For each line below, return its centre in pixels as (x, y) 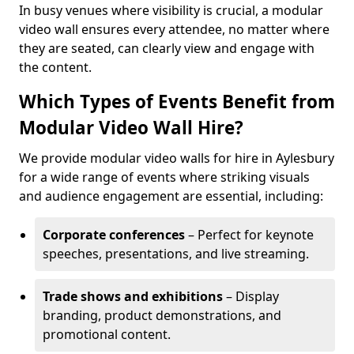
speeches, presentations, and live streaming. (176, 254)
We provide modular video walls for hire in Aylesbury (177, 158)
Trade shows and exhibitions (133, 296)
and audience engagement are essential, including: (171, 196)
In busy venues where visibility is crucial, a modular (171, 10)
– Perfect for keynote (249, 235)
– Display (251, 296)
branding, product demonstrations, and (162, 315)
